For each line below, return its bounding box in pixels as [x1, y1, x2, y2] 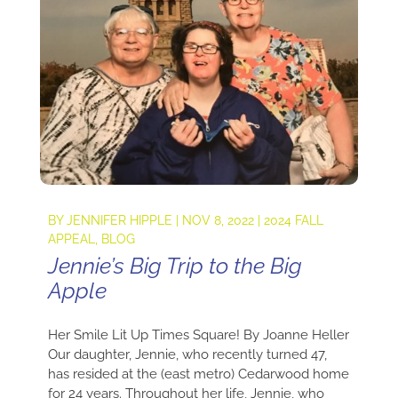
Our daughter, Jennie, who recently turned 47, [47, 346, 327, 362]
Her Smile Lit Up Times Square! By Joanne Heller [47, 326, 349, 343]
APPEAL [47, 231, 95, 246]
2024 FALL [263, 212, 323, 227]
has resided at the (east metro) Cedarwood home [47, 365, 349, 382]
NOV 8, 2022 [181, 212, 254, 227]
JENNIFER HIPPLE [66, 212, 172, 227]
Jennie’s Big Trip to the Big [47, 251, 302, 279]
